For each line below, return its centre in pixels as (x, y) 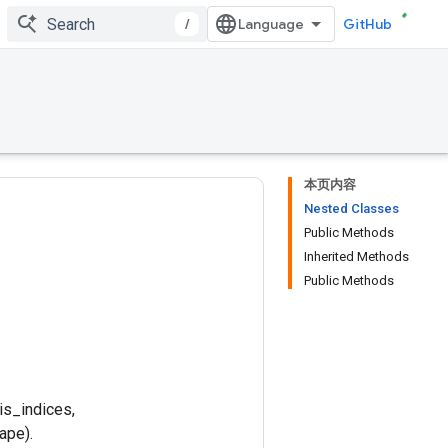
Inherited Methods (356, 256)
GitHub (367, 24)
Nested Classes (351, 208)
